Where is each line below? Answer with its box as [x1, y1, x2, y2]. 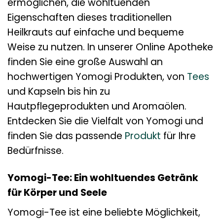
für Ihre [161, 129, 196, 143]
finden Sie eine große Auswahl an [7, 55, 163, 69]
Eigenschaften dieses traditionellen [7, 11, 172, 25]
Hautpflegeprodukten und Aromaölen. [7, 100, 186, 113]
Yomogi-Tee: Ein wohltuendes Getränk [7, 171, 198, 185]
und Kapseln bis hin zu [7, 85, 110, 99]
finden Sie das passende [7, 129, 125, 143]
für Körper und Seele [7, 186, 107, 200]
